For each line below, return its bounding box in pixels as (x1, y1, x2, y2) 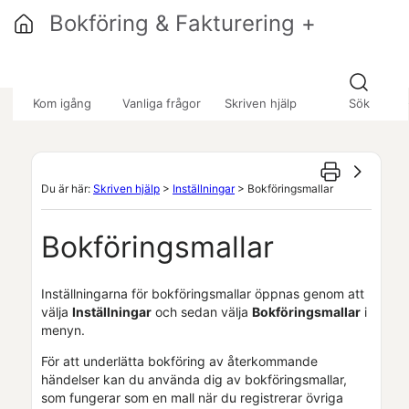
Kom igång (33, 96, 92, 110)
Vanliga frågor (121, 96, 201, 110)
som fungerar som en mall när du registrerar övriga (41, 389, 343, 405)
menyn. (41, 321, 85, 338)
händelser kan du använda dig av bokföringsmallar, (41, 371, 347, 387)
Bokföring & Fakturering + (49, 10, 316, 37)
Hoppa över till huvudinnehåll (122, 4, 290, 18)
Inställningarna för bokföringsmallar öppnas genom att (41, 285, 364, 301)
